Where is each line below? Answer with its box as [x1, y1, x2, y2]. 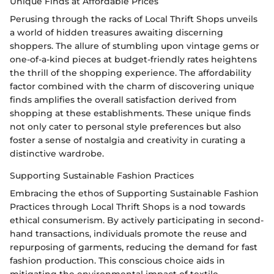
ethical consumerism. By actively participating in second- [10, 215, 264, 226]
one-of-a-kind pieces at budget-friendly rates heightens [10, 54, 257, 65]
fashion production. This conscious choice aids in [10, 255, 225, 267]
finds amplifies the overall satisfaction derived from [10, 94, 237, 106]
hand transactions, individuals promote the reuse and [10, 228, 247, 240]
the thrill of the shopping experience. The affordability [10, 67, 251, 79]
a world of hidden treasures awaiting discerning [10, 27, 223, 39]
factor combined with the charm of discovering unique [10, 81, 254, 92]
